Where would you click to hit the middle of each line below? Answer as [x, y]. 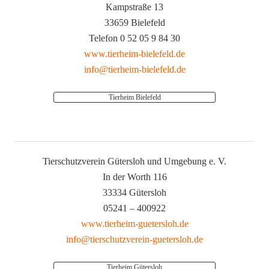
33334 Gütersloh [134, 192]
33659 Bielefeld [134, 22]
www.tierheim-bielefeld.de [134, 53]
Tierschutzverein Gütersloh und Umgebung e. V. [134, 161]
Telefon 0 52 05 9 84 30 [134, 38]
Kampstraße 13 [134, 7]
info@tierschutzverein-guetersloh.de [134, 239]
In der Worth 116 [134, 177]
